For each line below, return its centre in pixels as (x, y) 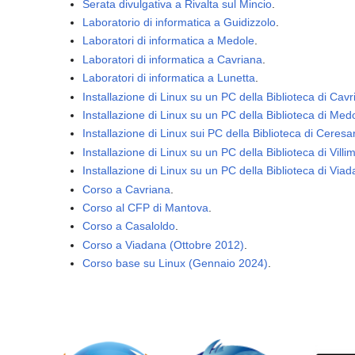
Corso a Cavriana (127, 189)
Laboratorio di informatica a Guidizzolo (179, 23)
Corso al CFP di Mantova (146, 207)
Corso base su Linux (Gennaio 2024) (176, 263)
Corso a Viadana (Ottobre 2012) (164, 244)
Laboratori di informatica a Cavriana (173, 59)
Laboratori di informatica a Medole (169, 41)
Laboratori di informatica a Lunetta (169, 78)
